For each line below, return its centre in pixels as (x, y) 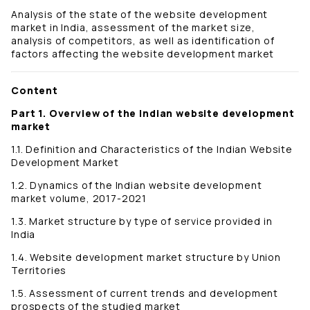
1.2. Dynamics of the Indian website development (137, 185)
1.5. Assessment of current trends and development (145, 293)
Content (36, 91)
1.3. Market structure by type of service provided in (142, 221)
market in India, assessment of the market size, (133, 28)
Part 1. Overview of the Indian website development (153, 113)
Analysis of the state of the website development (140, 15)
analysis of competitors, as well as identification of (143, 41)
